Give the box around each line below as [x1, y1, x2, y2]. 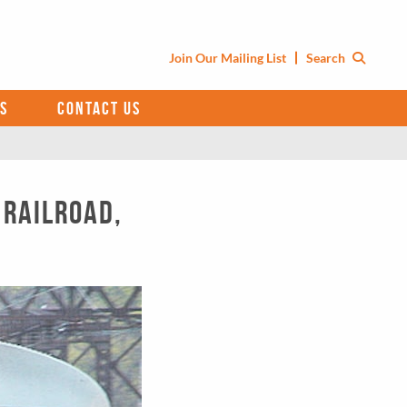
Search [306, 50, 349, 65]
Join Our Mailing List [169, 50, 287, 65]
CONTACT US [57, 97, 142, 118]
